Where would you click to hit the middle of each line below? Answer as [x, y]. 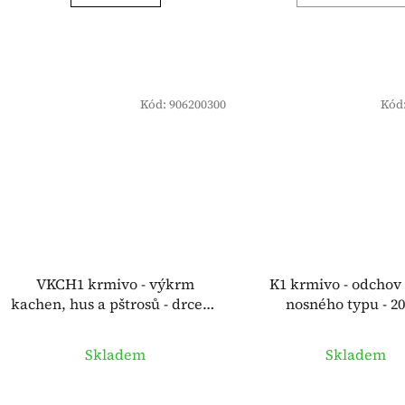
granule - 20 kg [116, 324]
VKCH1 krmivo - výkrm [116, 284]
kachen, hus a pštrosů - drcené [116, 304]
